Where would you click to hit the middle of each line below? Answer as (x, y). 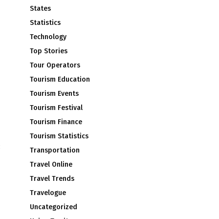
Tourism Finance (56, 122)
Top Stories (49, 51)
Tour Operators (55, 66)
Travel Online (51, 165)
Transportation (55, 151)
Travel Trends (52, 179)
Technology (48, 37)
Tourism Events (54, 94)
